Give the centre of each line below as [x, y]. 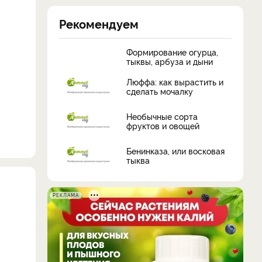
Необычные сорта [162, 116]
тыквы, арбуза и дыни [170, 61]
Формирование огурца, [172, 51]
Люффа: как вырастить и [175, 82]
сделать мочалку [160, 91]
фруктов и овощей [163, 126]
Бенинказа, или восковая [175, 151]
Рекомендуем [99, 23]
